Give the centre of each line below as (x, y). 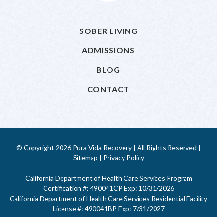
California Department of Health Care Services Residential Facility (108, 198)
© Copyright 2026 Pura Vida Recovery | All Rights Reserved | (108, 147)
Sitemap (85, 158)
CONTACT (108, 89)
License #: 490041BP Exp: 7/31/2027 (108, 209)
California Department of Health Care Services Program (108, 178)
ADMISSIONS (108, 50)
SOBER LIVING (108, 31)
